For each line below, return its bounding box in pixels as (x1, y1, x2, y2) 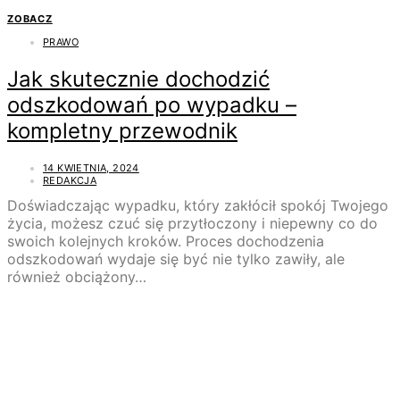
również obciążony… (7, 268, 146, 287)
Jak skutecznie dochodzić (7, 66, 270, 93)
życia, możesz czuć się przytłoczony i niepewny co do (7, 214, 378, 233)
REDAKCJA (43, 174, 97, 187)
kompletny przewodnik (7, 118, 237, 145)
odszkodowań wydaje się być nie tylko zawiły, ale (7, 250, 345, 269)
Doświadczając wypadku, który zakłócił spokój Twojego (7, 196, 388, 215)
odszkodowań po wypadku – (7, 92, 296, 119)
